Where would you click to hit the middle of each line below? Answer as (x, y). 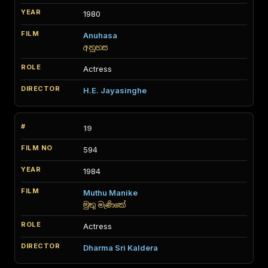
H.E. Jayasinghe (115, 90)
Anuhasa (100, 35)
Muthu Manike (110, 193)
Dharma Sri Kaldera (121, 248)
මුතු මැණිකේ (104, 205)
